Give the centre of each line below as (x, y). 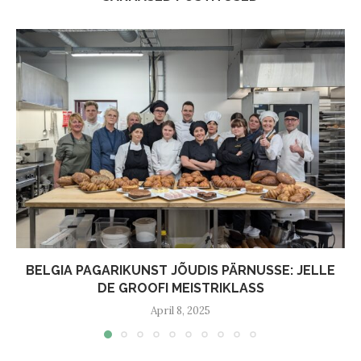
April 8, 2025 (180, 310)
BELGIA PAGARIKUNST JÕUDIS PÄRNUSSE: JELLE (180, 270)
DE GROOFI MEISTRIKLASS (180, 288)
